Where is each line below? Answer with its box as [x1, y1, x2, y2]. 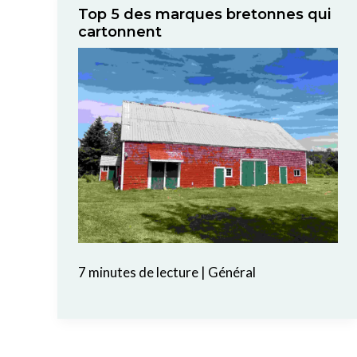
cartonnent [77, 23, 162, 41]
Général [207, 264, 256, 281]
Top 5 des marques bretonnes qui [77, 6, 331, 24]
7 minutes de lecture [77, 264, 198, 281]
